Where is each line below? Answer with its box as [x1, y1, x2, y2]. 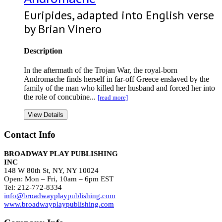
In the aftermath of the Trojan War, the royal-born [24, 66, 177, 75]
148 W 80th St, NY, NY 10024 [4, 166, 99, 174]
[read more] [98, 94, 128, 102]
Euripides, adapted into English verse [24, 7, 214, 23]
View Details [28, 111, 63, 119]
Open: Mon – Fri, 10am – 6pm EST [4, 174, 113, 183]
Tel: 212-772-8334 [4, 183, 62, 191]
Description [24, 46, 62, 55]
